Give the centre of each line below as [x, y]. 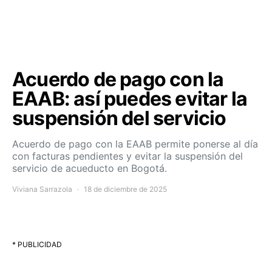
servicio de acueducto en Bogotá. [90, 168]
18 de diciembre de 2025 [125, 189]
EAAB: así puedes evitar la [130, 99]
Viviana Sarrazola [42, 189]
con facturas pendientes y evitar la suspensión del [127, 156]
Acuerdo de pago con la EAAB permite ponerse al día [135, 144]
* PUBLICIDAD [37, 244]
